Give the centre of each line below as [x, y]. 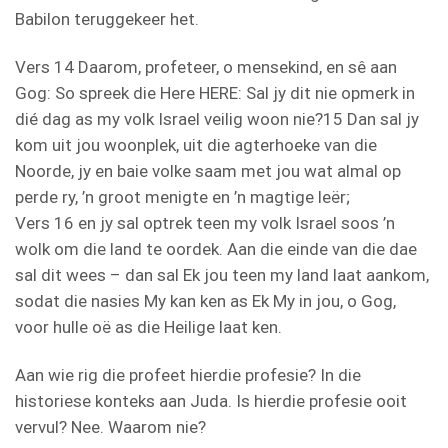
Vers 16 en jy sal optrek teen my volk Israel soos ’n [205, 222]
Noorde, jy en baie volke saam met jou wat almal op [208, 170]
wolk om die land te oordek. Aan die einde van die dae [216, 248]
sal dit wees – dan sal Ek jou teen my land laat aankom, [222, 274]
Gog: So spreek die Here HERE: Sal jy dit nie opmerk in [215, 92]
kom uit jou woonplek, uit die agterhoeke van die [196, 144]
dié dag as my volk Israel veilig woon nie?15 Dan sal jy [217, 118]
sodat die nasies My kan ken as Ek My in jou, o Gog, [205, 300]
